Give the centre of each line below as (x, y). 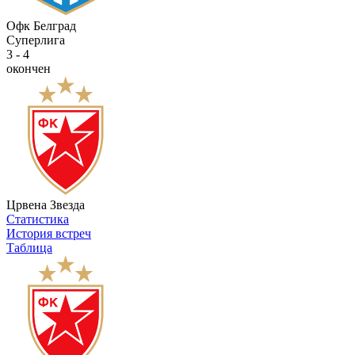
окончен (29, 69)
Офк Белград (41, 26)
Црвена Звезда (46, 205)
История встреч (49, 233)
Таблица (29, 248)
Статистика (38, 219)
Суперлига (36, 40)
